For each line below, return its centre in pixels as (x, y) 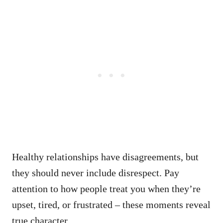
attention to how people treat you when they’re (106, 188)
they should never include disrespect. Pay (96, 172)
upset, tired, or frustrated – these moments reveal (111, 204)
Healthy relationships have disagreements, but (105, 157)
